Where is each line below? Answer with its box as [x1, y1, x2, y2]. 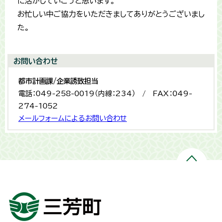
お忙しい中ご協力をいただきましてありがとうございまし [17, 10, 205, 18]
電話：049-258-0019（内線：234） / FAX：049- [18, 89, 192, 97]
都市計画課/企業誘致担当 [18, 77, 98, 85]
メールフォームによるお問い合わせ [18, 114, 127, 122]
